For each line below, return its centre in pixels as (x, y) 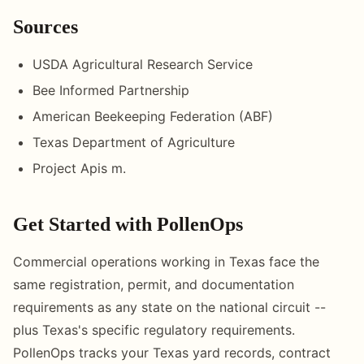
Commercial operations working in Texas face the (166, 261)
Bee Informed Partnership (111, 90)
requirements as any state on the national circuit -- (169, 307)
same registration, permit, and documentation (154, 284)
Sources (45, 26)
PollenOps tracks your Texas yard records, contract (172, 352)
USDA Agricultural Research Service (143, 64)
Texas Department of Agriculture (134, 142)
